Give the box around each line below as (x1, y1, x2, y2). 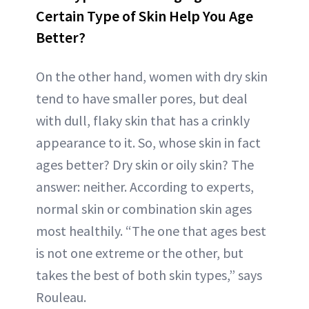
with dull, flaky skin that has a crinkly (36, 112, 250, 130)
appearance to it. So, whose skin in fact (36, 134, 261, 152)
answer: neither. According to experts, (36, 178, 254, 196)
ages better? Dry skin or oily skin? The (36, 156, 254, 174)
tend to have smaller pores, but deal (36, 90, 248, 108)
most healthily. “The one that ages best (36, 222, 266, 240)
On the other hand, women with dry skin (36, 68, 268, 86)
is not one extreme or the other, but (36, 244, 243, 262)
